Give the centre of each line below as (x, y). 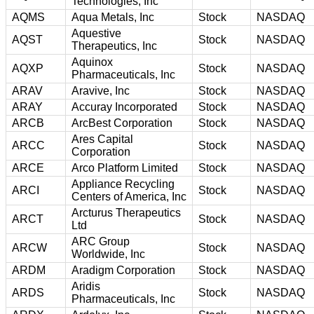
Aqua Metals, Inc (113, 17)
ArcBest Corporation (122, 123)
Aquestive (96, 33)
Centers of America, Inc (129, 196)
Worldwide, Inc (108, 254)
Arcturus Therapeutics (126, 212)
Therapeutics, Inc (114, 46)
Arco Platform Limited (125, 168)
